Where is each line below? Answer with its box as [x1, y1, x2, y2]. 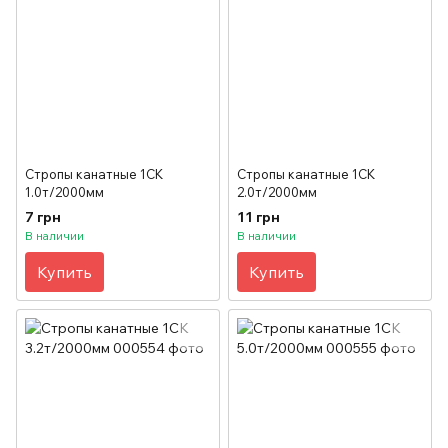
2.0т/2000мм [237, 184, 317, 201]
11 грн [237, 207, 280, 226]
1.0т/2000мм [25, 184, 104, 201]
